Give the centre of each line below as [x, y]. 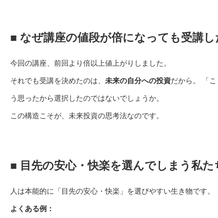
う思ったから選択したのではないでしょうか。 [87, 98]
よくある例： [32, 209]
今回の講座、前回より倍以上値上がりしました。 [91, 63]
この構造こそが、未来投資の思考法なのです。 [87, 115]
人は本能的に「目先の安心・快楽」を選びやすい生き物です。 [112, 191]
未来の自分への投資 [138, 80]
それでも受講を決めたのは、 [58, 80]
